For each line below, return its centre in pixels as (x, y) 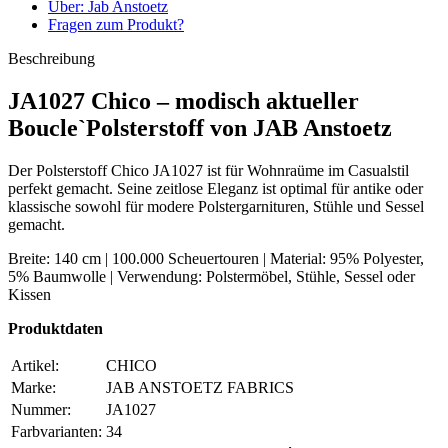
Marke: (33, 388)
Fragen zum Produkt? (116, 25)
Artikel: (35, 366)
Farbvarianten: (56, 432)
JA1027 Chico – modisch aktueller (183, 101)
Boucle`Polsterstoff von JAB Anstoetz (200, 128)
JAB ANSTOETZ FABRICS (200, 388)
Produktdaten (55, 329)
